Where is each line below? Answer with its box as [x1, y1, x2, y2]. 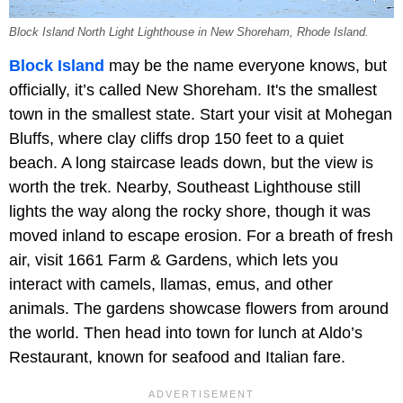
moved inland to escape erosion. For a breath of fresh [9, 227, 393, 246]
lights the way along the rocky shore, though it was [9, 202, 371, 221]
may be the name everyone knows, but [104, 57, 387, 76]
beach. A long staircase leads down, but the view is [9, 154, 373, 173]
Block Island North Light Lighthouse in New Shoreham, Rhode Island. [9, 26, 369, 40]
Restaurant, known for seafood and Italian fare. [9, 348, 345, 367]
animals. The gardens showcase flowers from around [9, 300, 389, 318]
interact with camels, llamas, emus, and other [9, 275, 333, 294]
